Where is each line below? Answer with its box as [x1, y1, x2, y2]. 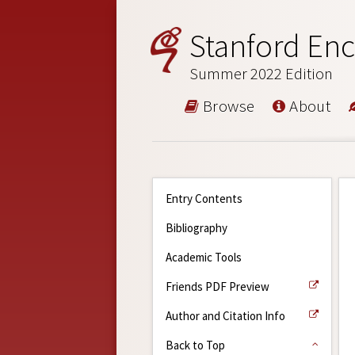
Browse [199, 94, 255, 116]
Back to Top [166, 337, 225, 353]
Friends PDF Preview [166, 278, 269, 294]
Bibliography [166, 219, 227, 235]
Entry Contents [166, 190, 242, 206]
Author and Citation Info [166, 307, 285, 323]
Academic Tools [166, 249, 242, 265]
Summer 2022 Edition [189, 63, 334, 84]
